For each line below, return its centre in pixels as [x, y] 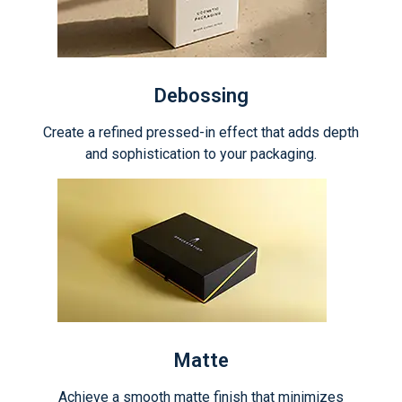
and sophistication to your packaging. [201, 153]
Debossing [201, 95]
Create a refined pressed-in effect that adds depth [201, 132]
